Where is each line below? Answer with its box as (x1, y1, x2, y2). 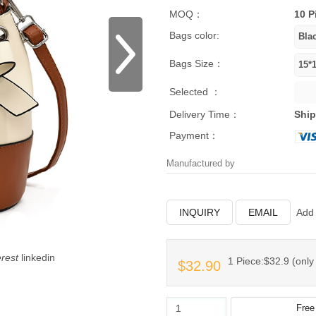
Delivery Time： (169, 109, 240, 120)
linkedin (21, 252, 55, 263)
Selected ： (169, 86, 221, 97)
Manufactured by (166, 158, 235, 169)
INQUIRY (179, 207, 220, 218)
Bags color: (169, 30, 219, 41)
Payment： (169, 130, 219, 141)
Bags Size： (169, 58, 224, 69)
